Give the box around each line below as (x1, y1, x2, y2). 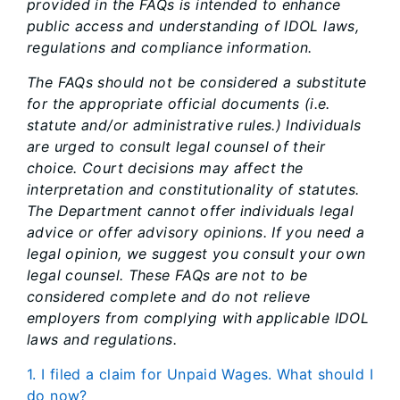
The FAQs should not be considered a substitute (27, 73, 367, 91)
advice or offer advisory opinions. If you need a (27, 223, 365, 241)
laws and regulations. (27, 330, 177, 348)
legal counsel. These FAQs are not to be (27, 266, 308, 284)
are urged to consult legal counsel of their (27, 137, 326, 155)
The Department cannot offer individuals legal (27, 202, 354, 220)
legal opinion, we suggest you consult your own (27, 245, 366, 262)
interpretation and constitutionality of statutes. (27, 180, 360, 198)
